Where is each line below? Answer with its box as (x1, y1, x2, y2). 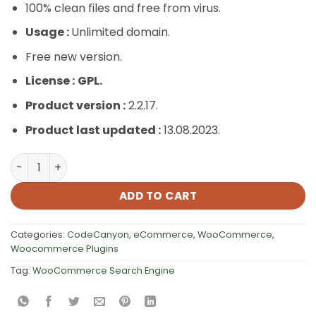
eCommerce (133, 229, 193, 241)
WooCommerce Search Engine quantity (10, 153, 225, 168)
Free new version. (25, 48, 122, 65)
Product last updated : (25, 121, 161, 138)
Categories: (11, 229, 67, 241)
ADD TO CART (119, 188, 197, 203)
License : (25, 73, 75, 90)
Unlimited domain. (71, 24, 170, 41)
